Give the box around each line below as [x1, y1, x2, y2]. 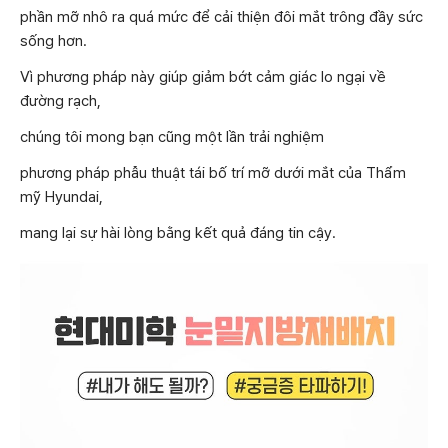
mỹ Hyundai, [20, 187, 103, 206]
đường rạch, [20, 91, 101, 110]
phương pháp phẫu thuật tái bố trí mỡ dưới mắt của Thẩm [20, 163, 406, 182]
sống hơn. [20, 31, 87, 50]
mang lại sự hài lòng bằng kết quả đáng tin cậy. [20, 223, 336, 242]
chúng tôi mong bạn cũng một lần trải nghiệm [20, 127, 324, 146]
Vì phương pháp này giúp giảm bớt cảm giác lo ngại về [20, 67, 386, 86]
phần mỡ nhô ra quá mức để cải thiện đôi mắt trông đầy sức [20, 7, 423, 26]
